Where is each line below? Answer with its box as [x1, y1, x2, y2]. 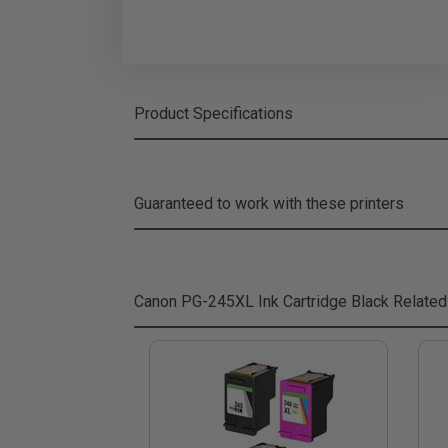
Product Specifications [134, 104, 293, 123]
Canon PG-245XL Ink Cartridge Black [134, 292, 389, 311]
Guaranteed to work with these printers [134, 194, 404, 213]
